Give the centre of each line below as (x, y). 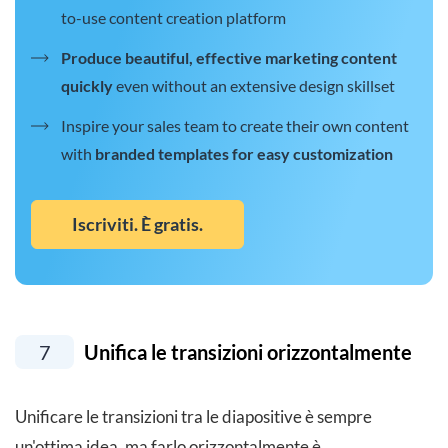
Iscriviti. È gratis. (137, 224)
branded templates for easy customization (244, 154)
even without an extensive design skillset (254, 86)
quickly (87, 86)
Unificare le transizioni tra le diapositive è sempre (193, 417)
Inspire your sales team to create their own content (235, 126)
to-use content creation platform (173, 18)
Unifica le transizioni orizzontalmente (246, 352)
